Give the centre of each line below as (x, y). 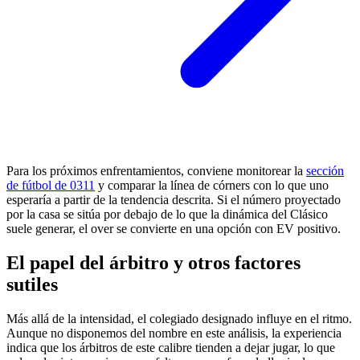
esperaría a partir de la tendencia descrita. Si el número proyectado (174, 200)
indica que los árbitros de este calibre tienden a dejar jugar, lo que (171, 348)
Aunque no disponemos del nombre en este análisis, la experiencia (174, 333)
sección (325, 171)
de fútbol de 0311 (51, 186)
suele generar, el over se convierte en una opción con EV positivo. (174, 229)
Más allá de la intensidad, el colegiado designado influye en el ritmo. (179, 319)
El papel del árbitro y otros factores (153, 263)
